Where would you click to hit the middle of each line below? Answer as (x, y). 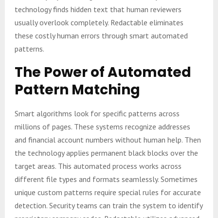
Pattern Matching (77, 90)
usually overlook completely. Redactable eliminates (99, 22)
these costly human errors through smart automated (101, 35)
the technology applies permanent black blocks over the (106, 153)
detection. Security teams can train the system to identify (109, 205)
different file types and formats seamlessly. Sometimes (106, 179)
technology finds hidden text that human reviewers (98, 9)
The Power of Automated (103, 72)
